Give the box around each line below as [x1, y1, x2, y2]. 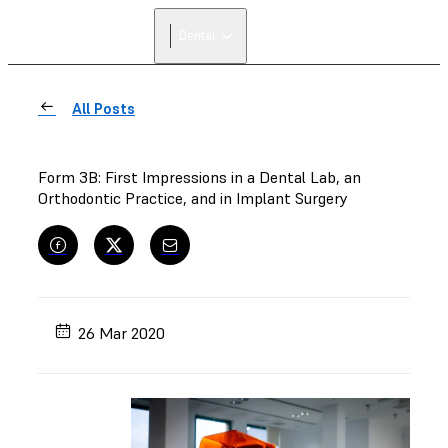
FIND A [311, 22, 352, 35]
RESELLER [298, 37, 365, 50]
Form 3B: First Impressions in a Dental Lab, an [38, 167, 361, 187]
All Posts [72, 99, 135, 118]
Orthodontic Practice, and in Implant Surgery [38, 188, 348, 208]
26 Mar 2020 [78, 322, 166, 343]
